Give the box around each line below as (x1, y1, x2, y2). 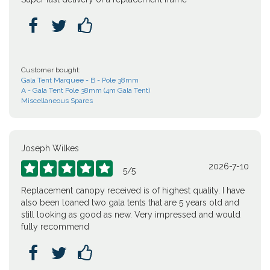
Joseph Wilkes (21, 143, 79, 153)
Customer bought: (21, 66, 81, 74)
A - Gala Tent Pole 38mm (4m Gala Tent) (21, 86, 150, 95)
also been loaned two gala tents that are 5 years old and (21, 198, 239, 207)
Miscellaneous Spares (21, 96, 93, 105)
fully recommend (21, 222, 89, 231)
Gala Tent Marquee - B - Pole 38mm (21, 76, 139, 84)
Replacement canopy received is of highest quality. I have (21, 186, 245, 195)
